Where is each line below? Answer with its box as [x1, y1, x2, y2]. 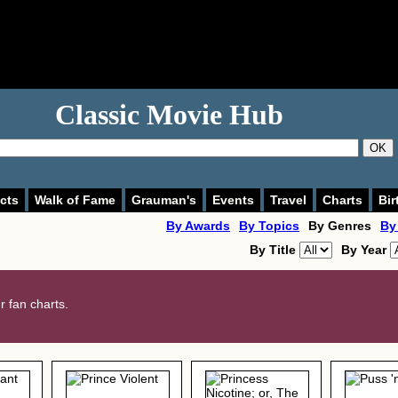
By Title [250, 243, 299, 257]
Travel [270, 193, 306, 207]
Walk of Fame [35, 193, 115, 207]
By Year [341, 243, 390, 257]
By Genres [308, 219, 371, 233]
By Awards [166, 219, 230, 233]
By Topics [239, 219, 299, 233]
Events [212, 193, 254, 207]
